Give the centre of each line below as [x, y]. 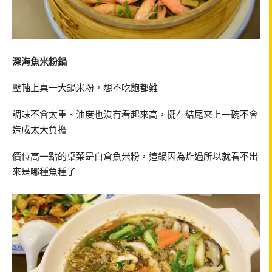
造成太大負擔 [39, 130]
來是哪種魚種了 [44, 171]
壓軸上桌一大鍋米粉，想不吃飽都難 [85, 88]
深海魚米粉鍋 [39, 61]
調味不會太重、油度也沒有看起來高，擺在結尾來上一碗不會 [135, 114]
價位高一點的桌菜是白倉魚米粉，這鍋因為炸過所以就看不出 [135, 156]
